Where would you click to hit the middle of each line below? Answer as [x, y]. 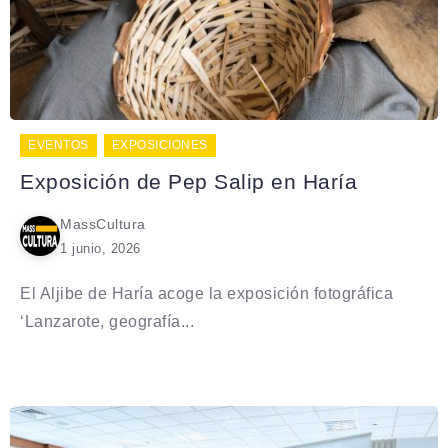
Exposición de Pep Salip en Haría [188, 181]
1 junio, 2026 [100, 248]
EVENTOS [58, 144]
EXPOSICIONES [159, 144]
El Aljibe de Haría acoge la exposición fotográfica [206, 293]
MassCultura [103, 223]
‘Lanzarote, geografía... [107, 321]
